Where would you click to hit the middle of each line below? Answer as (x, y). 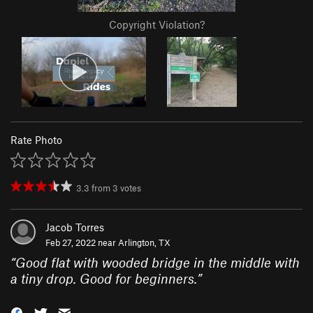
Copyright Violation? (156, 25)
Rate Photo (36, 140)
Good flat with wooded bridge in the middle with (158, 263)
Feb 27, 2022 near (82, 243)
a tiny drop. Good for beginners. (104, 279)
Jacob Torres (75, 227)
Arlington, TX (144, 243)
